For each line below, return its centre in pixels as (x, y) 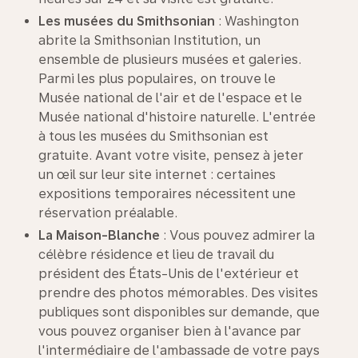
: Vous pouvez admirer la (237, 235)
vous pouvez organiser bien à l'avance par (170, 331)
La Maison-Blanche (99, 235)
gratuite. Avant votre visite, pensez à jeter (171, 155)
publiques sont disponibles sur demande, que (179, 312)
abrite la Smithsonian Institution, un (149, 40)
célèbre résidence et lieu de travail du (156, 254)
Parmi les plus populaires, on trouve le (157, 78)
